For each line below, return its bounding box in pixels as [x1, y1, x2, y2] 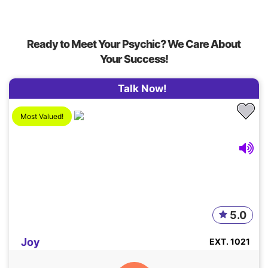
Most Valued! [20, 111, 63, 121]
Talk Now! [117, 83, 167, 95]
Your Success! [99, 53, 168, 66]
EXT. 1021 [209, 236, 250, 247]
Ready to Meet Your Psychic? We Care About [27, 38, 241, 51]
